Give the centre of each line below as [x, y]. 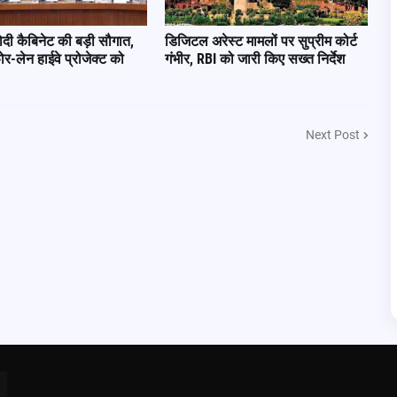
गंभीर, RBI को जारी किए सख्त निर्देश [255, 59]
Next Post [332, 134]
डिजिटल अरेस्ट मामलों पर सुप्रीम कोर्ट [261, 41]
